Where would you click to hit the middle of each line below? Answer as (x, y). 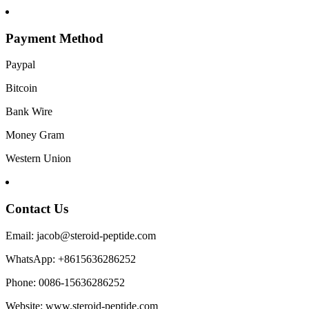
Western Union (38, 159)
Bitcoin (21, 88)
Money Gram (35, 135)
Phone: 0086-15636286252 (65, 282)
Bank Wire (29, 112)
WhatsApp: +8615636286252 (71, 259)
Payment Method (54, 38)
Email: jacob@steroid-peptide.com (81, 235)
